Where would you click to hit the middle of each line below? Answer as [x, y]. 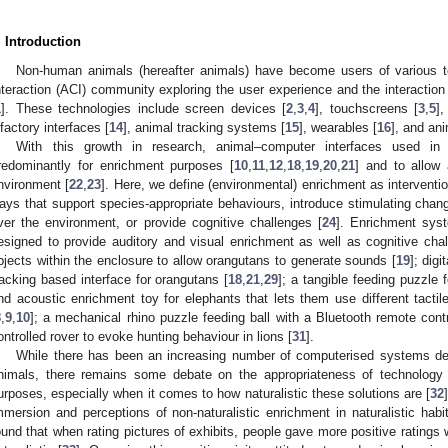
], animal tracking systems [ [204, 128]
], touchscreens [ [367, 109]
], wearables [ [338, 128]
